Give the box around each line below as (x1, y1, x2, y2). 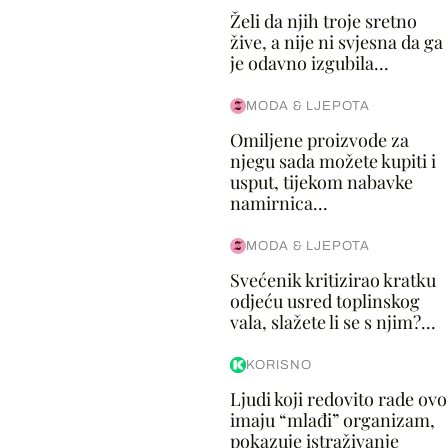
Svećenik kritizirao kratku (229, 268, 436, 292)
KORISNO (245, 358, 312, 372)
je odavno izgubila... (229, 51, 389, 75)
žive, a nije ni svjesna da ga (229, 30, 443, 54)
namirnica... (229, 191, 328, 215)
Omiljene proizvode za (229, 128, 409, 152)
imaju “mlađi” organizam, (229, 408, 435, 432)
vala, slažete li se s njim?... (229, 310, 436, 334)
